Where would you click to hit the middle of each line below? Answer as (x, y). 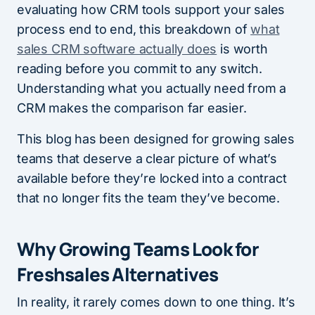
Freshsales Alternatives (118, 274)
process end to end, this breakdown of (134, 29)
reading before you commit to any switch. (140, 69)
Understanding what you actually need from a (152, 88)
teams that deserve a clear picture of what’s (147, 159)
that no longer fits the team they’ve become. (149, 198)
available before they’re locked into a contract (152, 178)
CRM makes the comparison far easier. (132, 108)
